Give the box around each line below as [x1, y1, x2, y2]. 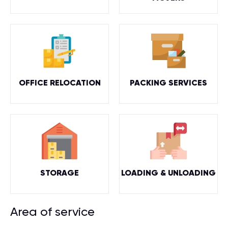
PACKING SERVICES [130, 77, 207, 88]
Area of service [10, 205, 95, 219]
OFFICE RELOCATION [18, 77, 101, 88]
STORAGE [40, 167, 79, 178]
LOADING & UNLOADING [121, 167, 216, 178]
